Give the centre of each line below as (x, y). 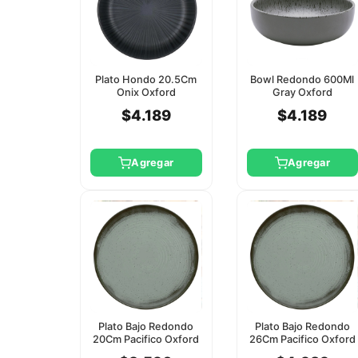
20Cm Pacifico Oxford (146, 339)
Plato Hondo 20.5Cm (146, 79)
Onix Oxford (146, 92)
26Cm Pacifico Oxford (302, 339)
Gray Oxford (302, 92)
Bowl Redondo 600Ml (302, 79)
